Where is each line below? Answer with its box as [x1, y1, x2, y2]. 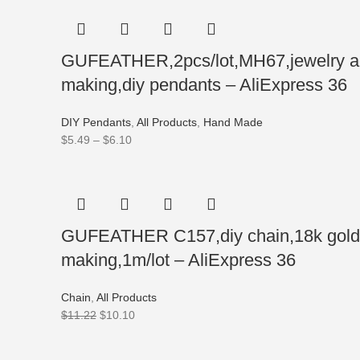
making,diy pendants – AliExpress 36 [61, 75, 347, 95]
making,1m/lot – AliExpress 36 [61, 250, 296, 270]
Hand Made [203, 116, 263, 129]
